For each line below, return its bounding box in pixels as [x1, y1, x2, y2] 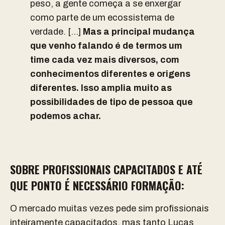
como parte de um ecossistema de [30, 13, 174, 23]
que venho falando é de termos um [30, 41, 182, 51]
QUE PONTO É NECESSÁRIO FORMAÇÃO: [10, 177, 184, 193]
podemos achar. [30, 111, 101, 121]
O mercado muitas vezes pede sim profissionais [10, 203, 209, 213]
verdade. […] [30, 27, 83, 37]
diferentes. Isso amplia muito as [30, 83, 172, 93]
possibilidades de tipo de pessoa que [30, 97, 193, 107]
